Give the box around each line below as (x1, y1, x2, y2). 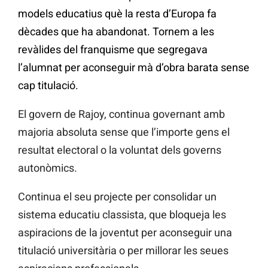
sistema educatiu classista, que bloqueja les (18, 208, 226, 221)
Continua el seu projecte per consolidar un (18, 190, 217, 203)
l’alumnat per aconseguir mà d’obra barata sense (18, 61, 249, 74)
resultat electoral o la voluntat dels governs (18, 144, 221, 157)
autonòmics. (18, 162, 77, 175)
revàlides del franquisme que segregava (18, 43, 208, 56)
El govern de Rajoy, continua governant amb (18, 108, 225, 121)
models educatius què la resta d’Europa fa (18, 7, 217, 20)
